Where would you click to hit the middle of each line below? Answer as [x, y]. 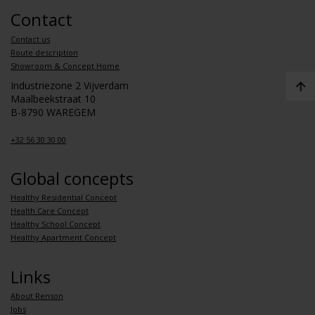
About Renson [37, 296]
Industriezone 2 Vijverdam [70, 85]
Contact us [30, 39]
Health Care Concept [50, 211]
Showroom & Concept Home [65, 66]
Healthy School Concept [56, 224]
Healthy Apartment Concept [63, 237]
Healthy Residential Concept [64, 197]
